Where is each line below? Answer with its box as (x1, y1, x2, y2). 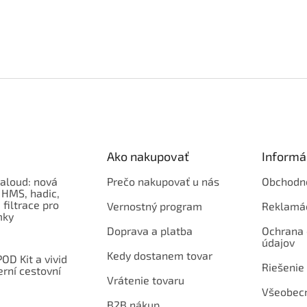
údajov (261, 236, 295, 249)
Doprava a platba (106, 224, 193, 237)
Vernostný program (106, 199, 202, 212)
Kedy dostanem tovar (106, 249, 212, 262)
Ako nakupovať (106, 149, 189, 164)
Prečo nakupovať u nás (106, 175, 219, 188)
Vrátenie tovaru (106, 273, 184, 286)
